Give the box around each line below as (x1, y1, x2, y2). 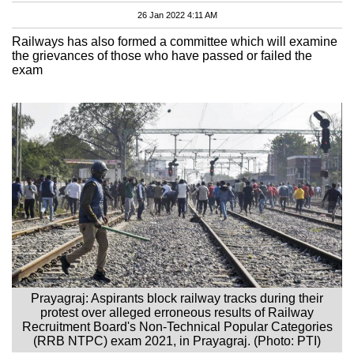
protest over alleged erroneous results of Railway (40, 305, 314, 319)
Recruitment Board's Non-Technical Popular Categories (21, 319, 333, 333)
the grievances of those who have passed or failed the (12, 48, 312, 62)
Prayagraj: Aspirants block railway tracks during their (31, 291, 323, 305)
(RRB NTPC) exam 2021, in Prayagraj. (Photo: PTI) (33, 333, 321, 348)
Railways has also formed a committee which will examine (12, 34, 337, 48)
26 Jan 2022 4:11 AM (137, 9, 217, 20)
